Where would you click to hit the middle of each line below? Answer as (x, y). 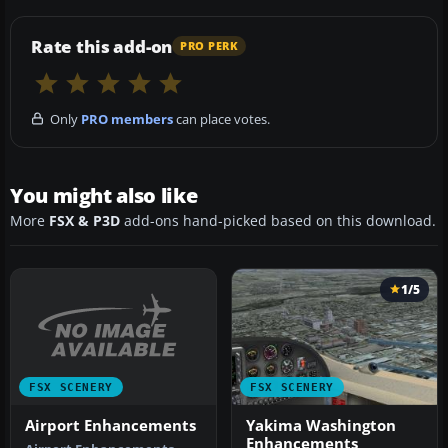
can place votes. (221, 118)
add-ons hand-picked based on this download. (278, 220)
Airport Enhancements (110, 425)
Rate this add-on (102, 46)
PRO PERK (209, 46)
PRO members (127, 118)
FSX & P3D (84, 220)
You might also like (104, 195)
